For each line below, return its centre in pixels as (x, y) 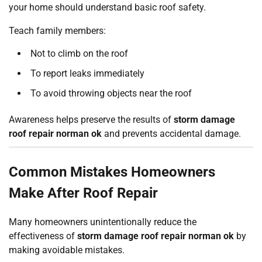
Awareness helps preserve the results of (91, 120)
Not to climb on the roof (79, 54)
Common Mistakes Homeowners (112, 172)
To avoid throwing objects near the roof (111, 94)
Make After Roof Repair (83, 193)
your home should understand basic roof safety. (107, 8)
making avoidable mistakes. (67, 250)
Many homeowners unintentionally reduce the (103, 222)
